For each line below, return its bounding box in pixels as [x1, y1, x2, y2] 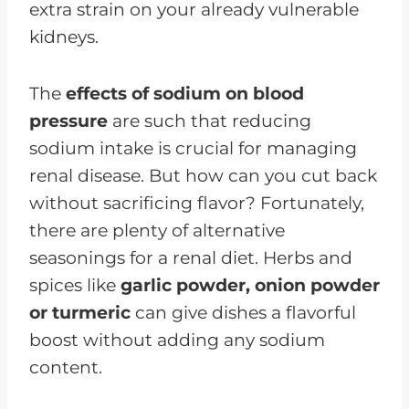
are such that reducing [108, 110, 311, 131]
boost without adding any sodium [29, 329, 325, 351]
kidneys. [29, 26, 99, 47]
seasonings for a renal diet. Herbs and [29, 246, 352, 268]
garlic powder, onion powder [121, 274, 380, 296]
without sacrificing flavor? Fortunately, [29, 192, 364, 214]
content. [29, 356, 102, 378]
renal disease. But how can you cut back [29, 164, 377, 186]
